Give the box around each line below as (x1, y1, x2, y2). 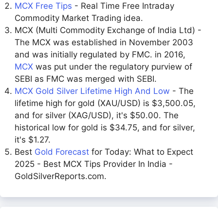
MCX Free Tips (15, 1, 72, 11)
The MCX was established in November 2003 (15, 37, 193, 47)
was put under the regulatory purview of (33, 62, 192, 72)
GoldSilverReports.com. (15, 171, 107, 181)
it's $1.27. (15, 135, 51, 145)
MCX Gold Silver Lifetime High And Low (15, 86, 170, 96)
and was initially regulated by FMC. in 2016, (15, 50, 185, 59)
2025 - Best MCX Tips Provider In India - (15, 159, 173, 169)
